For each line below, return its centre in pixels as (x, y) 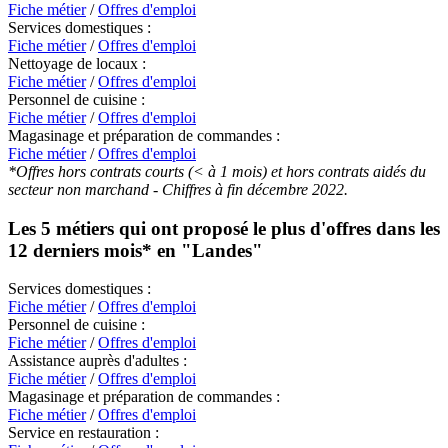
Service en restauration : (83, 433)
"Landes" (222, 250)
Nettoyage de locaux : (77, 63)
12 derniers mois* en (94, 250)
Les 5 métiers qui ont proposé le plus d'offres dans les (224, 228)
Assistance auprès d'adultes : (97, 361)
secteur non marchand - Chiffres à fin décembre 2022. (178, 189)
